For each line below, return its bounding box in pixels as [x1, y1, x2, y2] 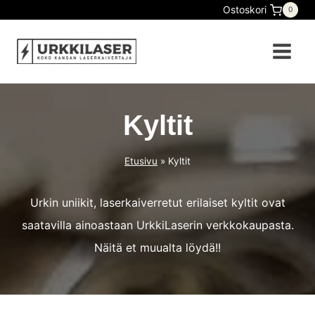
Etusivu [124, 155, 157, 167]
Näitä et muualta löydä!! [94, 240, 221, 255]
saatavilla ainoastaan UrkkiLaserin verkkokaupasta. [21, 218, 294, 233]
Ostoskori [223, 4, 267, 15]
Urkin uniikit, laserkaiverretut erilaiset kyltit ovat [30, 195, 285, 210]
